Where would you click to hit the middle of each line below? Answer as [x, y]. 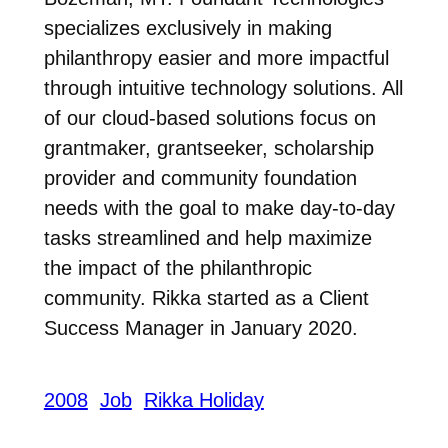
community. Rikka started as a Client [206, 297]
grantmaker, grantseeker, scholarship [208, 147]
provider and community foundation [200, 177]
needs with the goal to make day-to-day [219, 207]
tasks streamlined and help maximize [207, 237]
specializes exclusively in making [187, 27]
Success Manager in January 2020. [200, 327]
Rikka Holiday [203, 400]
